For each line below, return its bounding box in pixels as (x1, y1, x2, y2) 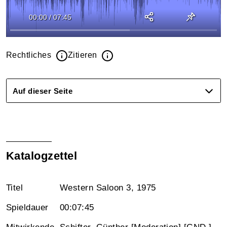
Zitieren (67, 51, 100, 59)
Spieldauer (6, 203, 49, 212)
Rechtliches (6, 51, 54, 59)
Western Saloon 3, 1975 (60, 183, 156, 193)
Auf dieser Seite (12, 86, 73, 95)
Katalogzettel (6, 149, 78, 162)
